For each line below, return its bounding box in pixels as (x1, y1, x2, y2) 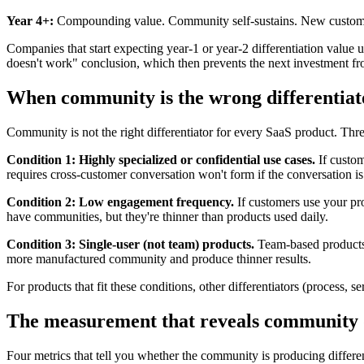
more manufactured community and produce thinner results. (6, 251, 311, 266)
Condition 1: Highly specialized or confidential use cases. (6, 152, 315, 167)
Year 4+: (6, 14, 54, 28)
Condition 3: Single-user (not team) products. (6, 236, 254, 251)
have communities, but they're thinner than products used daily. (6, 209, 328, 223)
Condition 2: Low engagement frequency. (6, 194, 234, 209)
